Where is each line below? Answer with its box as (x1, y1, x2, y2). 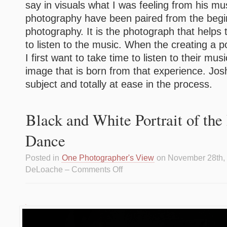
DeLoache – (25, 165, 71, 174)
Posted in (25, 153, 61, 162)
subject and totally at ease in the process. (25, 79, 212, 90)
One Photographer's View (62, 153, 154, 162)
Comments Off (71, 165, 123, 174)
